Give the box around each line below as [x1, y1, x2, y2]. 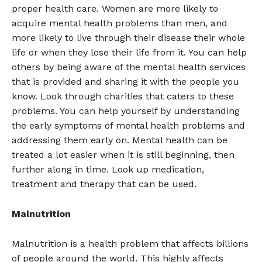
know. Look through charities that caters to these [12, 91, 234, 102]
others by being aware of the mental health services [12, 61, 246, 73]
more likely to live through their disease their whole [12, 32, 245, 44]
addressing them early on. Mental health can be [12, 135, 227, 146]
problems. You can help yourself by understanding [12, 105, 240, 117]
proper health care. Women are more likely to [12, 3, 218, 15]
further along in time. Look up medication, [12, 164, 204, 175]
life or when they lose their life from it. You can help [12, 47, 247, 58]
